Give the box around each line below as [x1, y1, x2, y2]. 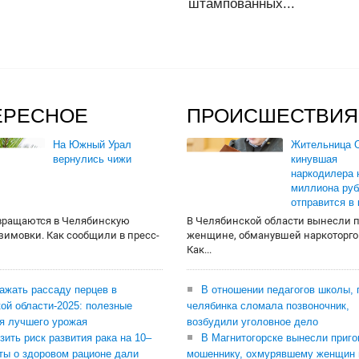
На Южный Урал [53, 139, 131, 151]
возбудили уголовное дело [187, 316, 318, 328]
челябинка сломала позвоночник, [187, 300, 349, 312]
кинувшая [291, 153, 337, 165]
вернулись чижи [53, 153, 131, 165]
